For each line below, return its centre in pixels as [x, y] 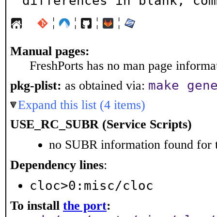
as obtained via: [105, 85]
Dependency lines [57, 165]
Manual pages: [50, 51]
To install [37, 206]
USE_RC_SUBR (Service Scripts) [101, 124]
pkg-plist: [36, 85]
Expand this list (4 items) [82, 105]
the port [85, 206]
